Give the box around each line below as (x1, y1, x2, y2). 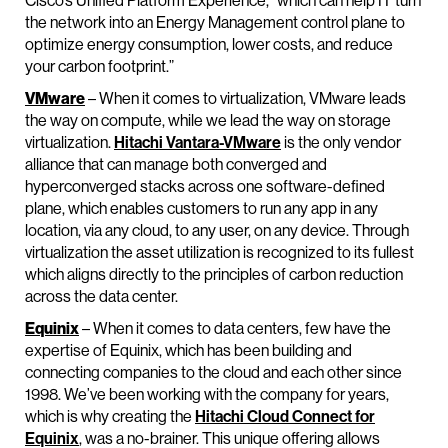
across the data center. (25, 286, 178, 307)
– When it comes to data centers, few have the (79, 318, 391, 339)
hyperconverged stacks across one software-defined (25, 176, 385, 197)
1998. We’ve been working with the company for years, (25, 384, 389, 405)
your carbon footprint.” (25, 56, 174, 77)
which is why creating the (25, 406, 195, 427)
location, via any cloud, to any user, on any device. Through (25, 220, 409, 241)
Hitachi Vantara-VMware (114, 132, 281, 153)
